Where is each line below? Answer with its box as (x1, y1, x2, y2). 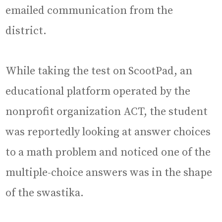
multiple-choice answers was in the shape (5, 166, 213, 180)
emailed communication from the (5, 4, 173, 18)
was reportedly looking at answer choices (5, 125, 211, 139)
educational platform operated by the (5, 85, 191, 99)
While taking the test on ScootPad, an (5, 64, 193, 78)
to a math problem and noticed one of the (5, 146, 211, 160)
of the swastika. (5, 186, 84, 200)
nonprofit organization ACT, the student (5, 105, 208, 119)
